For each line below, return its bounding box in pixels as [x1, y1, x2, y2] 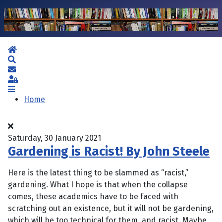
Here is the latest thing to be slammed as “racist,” [8, 168, 188, 178]
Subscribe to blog [15, 64, 79, 74]
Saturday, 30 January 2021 [8, 133, 101, 143]
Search [15, 55, 41, 64]
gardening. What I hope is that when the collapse [8, 180, 188, 190]
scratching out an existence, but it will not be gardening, [8, 204, 214, 214]
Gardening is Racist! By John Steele [8, 144, 210, 160]
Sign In [17, 74, 43, 84]
